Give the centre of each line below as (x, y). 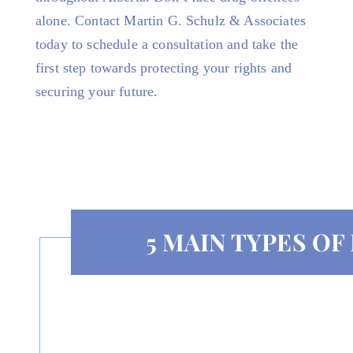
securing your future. (97, 91)
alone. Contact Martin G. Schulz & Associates (171, 20)
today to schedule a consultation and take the (167, 44)
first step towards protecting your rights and (164, 68)
